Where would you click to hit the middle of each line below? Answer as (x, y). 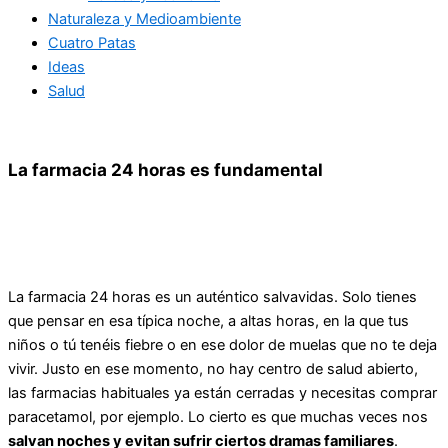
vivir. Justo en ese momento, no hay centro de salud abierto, (213, 368)
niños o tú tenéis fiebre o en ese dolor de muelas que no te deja (222, 344)
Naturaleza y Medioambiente (144, 18)
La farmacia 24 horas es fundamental (165, 170)
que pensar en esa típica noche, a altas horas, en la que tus (208, 320)
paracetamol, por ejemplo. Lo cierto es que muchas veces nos (218, 416)
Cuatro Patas (92, 42)
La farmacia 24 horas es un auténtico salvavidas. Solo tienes (212, 296)
